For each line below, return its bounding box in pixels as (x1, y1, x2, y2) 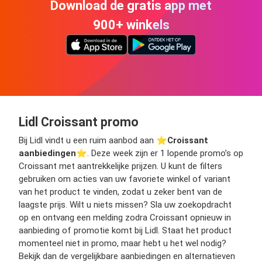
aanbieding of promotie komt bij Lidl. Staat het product (19, 225, 232, 236)
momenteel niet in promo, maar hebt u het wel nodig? (19, 237, 226, 249)
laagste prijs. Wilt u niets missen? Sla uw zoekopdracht (19, 199, 232, 210)
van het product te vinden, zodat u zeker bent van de (19, 186, 222, 197)
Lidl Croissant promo (19, 114, 139, 129)
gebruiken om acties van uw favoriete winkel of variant (19, 173, 230, 184)
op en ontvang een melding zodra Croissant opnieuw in (19, 212, 231, 223)
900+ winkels (92, 18, 170, 33)
